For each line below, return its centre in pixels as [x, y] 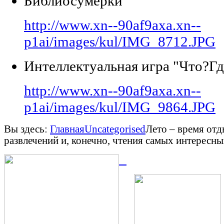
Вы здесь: [27, 129]
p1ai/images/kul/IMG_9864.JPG [120, 107]
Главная [67, 129]
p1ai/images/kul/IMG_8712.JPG [120, 41]
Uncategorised [115, 129]
